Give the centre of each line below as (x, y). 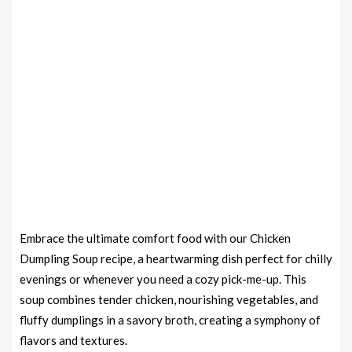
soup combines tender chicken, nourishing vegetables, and (169, 299)
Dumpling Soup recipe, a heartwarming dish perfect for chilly (176, 258)
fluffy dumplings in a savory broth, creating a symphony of (170, 319)
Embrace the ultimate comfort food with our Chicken (155, 238)
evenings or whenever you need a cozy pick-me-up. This (163, 279)
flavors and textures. (73, 340)
